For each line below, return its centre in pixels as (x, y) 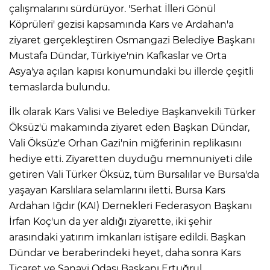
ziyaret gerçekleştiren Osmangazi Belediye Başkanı (132, 40)
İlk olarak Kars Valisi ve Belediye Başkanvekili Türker (132, 111)
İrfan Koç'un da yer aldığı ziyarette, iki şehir (111, 221)
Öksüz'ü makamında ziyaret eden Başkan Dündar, (129, 127)
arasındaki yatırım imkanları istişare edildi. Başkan (127, 237)
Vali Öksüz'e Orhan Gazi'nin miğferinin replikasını (125, 143)
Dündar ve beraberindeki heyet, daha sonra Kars (125, 253)
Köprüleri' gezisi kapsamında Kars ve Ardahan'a (121, 24)
